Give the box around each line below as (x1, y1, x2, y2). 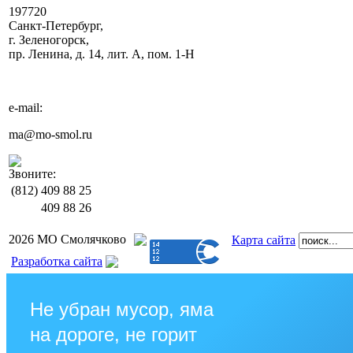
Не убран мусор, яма (30, 299, 214, 320)
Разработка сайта (11, 255, 102, 268)
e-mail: (9, 101, 43, 114)
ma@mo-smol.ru (9, 128, 92, 141)
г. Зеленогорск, (9, 33, 89, 46)
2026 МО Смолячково (9, 232, 126, 246)
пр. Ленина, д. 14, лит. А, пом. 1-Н (9, 47, 195, 61)
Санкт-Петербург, (9, 19, 103, 32)
